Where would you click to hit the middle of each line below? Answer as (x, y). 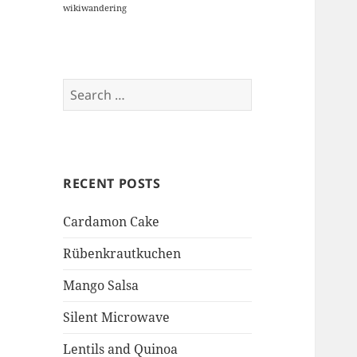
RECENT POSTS (112, 184)
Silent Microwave (117, 318)
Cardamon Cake (112, 222)
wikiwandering (95, 8)
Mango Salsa (101, 286)
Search (84, 88)
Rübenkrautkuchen (122, 254)
